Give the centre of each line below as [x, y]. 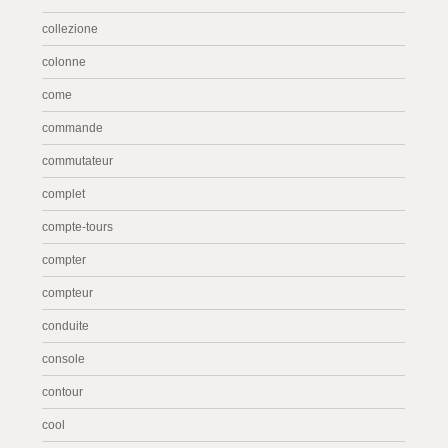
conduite [66, 326]
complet [64, 194]
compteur [68, 293]
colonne [64, 62]
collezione [70, 29]
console [64, 359]
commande [73, 128]
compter [64, 260]
